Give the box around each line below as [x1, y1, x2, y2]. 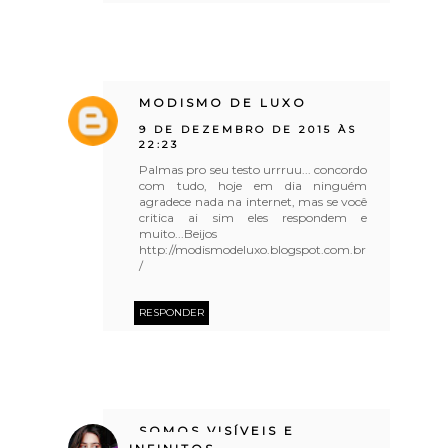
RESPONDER [139, 305, 205, 319]
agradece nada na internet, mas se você [139, 193, 368, 209]
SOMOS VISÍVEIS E [139, 423, 296, 438]
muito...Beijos [139, 225, 218, 241]
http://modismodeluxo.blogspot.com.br [139, 241, 367, 257]
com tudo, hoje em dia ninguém [139, 177, 368, 193]
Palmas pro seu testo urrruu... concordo [139, 161, 368, 177]
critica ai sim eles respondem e [139, 209, 368, 225]
